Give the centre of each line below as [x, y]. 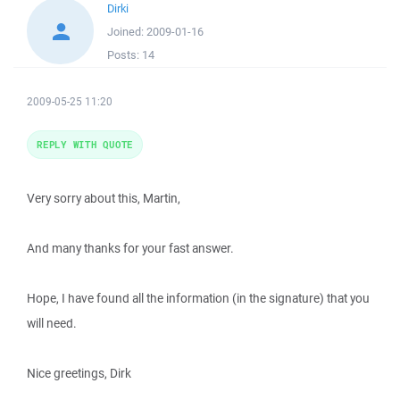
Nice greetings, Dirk [79, 373]
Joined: [127, 32]
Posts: [125, 55]
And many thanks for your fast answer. [130, 248]
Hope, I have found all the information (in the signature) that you [198, 298]
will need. [52, 323]
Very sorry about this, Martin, [104, 198]
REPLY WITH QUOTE [85, 144]
